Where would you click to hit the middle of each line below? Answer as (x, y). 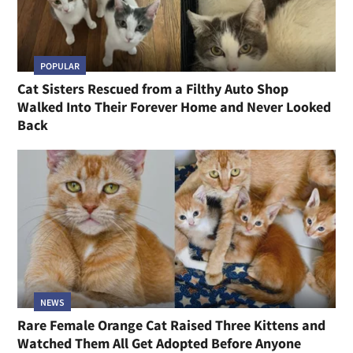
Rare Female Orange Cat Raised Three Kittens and (172, 325)
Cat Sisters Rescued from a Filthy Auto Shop (153, 88)
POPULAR (59, 65)
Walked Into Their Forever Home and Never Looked (175, 106)
